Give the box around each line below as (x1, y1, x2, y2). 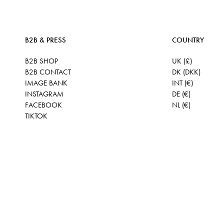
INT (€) (171, 78, 193, 88)
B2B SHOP (24, 56, 58, 66)
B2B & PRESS (24, 35, 66, 45)
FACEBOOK (24, 100, 62, 110)
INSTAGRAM (24, 89, 63, 99)
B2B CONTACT (24, 67, 71, 77)
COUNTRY (171, 35, 204, 45)
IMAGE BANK (24, 78, 67, 88)
